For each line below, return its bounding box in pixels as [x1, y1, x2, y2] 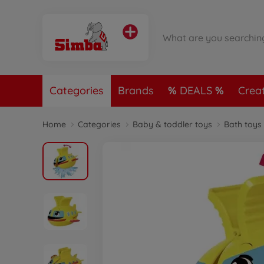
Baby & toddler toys [133, 119, 212, 130]
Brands [118, 84, 154, 97]
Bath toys [224, 119, 262, 130]
